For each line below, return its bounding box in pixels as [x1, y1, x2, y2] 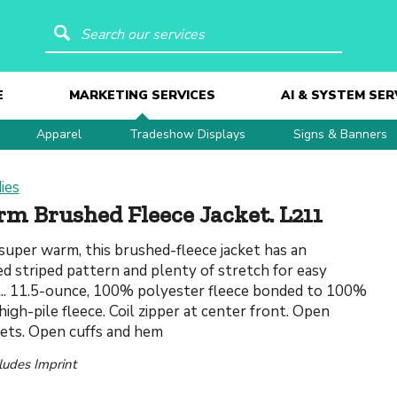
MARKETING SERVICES [68, 87, 215, 104]
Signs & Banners [293, 126, 387, 143]
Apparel [36, 126, 82, 143]
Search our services [74, 19, 220, 39]
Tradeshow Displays [129, 126, 245, 143]
